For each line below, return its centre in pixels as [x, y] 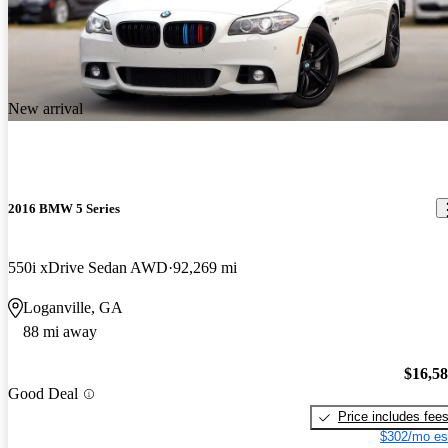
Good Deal [43, 394]
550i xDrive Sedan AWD [88, 267]
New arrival [45, 108]
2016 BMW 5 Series [64, 208]
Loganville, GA [73, 307]
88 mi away [60, 331]
